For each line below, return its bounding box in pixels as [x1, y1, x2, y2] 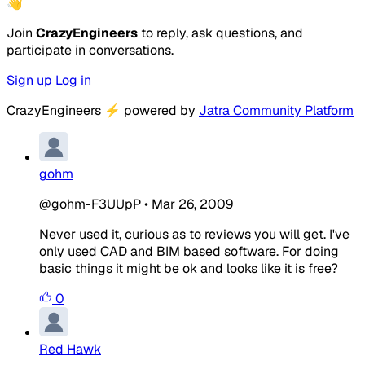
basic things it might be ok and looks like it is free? [39, 259, 338, 277]
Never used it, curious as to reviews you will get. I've [39, 225, 350, 243]
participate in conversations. [7, 41, 174, 59]
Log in [55, 71, 91, 89]
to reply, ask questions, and [138, 24, 303, 42]
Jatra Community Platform [199, 101, 354, 119]
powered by [121, 101, 199, 119]
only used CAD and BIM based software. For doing [39, 242, 339, 260]
